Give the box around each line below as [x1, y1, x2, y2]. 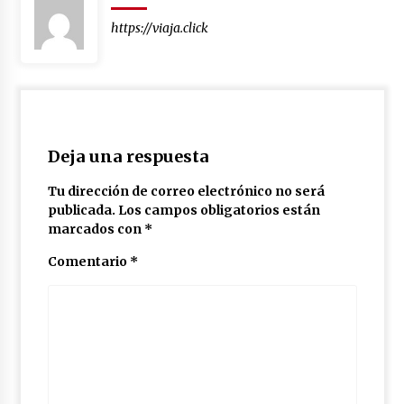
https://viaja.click [110, 19, 208, 36]
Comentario [47, 252, 130, 270]
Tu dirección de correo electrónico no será [47, 182, 325, 199]
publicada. [47, 201, 115, 218]
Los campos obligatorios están [117, 201, 320, 218]
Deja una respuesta [47, 145, 209, 167]
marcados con [47, 220, 144, 237]
